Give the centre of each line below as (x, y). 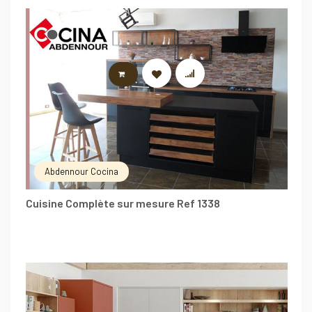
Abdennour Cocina (81, 172)
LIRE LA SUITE (163, 74)
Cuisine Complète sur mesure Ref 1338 (123, 203)
